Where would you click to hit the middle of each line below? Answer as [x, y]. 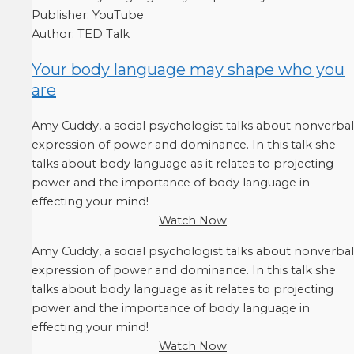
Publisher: [62, 15]
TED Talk [104, 34]
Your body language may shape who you [188, 69]
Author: [55, 34]
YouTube [118, 15]
